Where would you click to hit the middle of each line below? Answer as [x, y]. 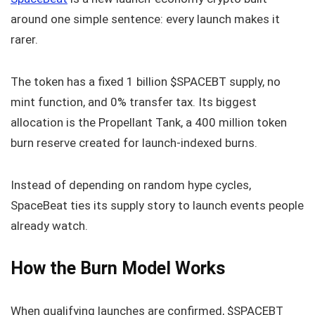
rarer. [24, 39]
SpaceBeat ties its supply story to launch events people [157, 205]
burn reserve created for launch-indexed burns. [134, 142]
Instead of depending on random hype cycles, [131, 185]
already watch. [49, 225]
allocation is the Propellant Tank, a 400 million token [149, 122]
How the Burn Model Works [118, 268]
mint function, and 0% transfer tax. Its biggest [134, 102]
